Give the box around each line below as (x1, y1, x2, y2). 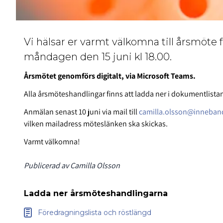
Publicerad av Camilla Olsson (24, 160, 120, 171)
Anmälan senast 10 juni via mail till (24, 107, 139, 117)
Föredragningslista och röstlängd (38, 208, 151, 218)
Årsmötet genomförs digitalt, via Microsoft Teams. (24, 71, 199, 82)
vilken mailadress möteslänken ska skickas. (24, 118, 168, 129)
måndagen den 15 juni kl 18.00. (24, 51, 172, 63)
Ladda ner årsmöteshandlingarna (24, 189, 168, 199)
